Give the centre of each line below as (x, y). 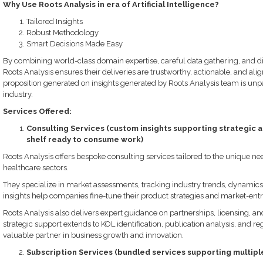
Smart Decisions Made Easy (74, 44)
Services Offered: (37, 111)
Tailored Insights (54, 21)
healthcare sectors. (36, 168)
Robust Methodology (62, 33)
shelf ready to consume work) (85, 139)
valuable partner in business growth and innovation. (93, 235)
